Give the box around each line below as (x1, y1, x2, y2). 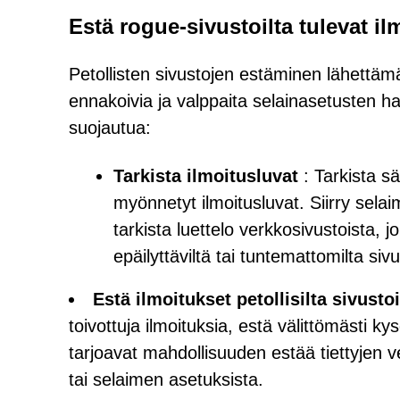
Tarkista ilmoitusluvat (113, 166, 298, 186)
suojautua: (69, 118, 151, 137)
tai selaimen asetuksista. (69, 370, 263, 389)
